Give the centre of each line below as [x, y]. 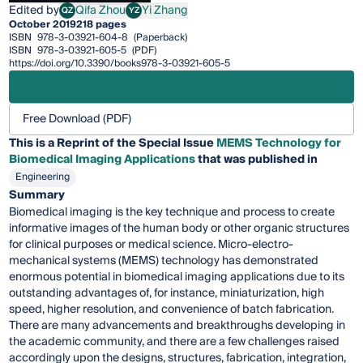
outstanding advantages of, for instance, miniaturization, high [167, 293]
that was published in [257, 160]
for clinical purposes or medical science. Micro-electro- [152, 245]
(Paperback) [160, 38]
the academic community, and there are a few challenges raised [175, 342]
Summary [37, 195]
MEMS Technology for [279, 143]
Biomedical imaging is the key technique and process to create [172, 212]
